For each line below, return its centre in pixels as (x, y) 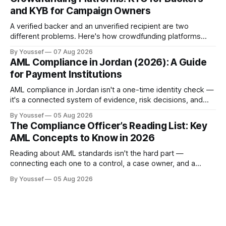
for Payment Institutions (66, 74)
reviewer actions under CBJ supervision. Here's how (99, 110)
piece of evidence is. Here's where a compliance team (103, 173)
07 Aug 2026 (73, 51)
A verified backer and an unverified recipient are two (99, 26)
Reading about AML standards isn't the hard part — (97, 153)
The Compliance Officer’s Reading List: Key (109, 126)
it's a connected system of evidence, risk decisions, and (106, 100)
